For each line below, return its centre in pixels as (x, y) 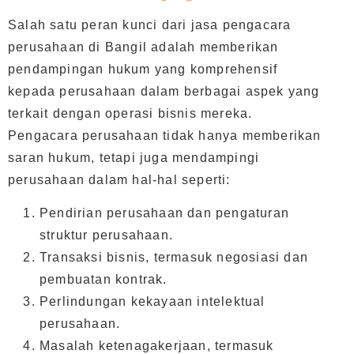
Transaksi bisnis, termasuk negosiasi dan (174, 258)
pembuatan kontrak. (104, 280)
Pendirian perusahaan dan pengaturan (165, 213)
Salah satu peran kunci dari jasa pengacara (150, 24)
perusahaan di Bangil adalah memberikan (143, 47)
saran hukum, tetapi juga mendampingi (134, 157)
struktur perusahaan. (106, 235)
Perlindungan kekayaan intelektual (153, 302)
